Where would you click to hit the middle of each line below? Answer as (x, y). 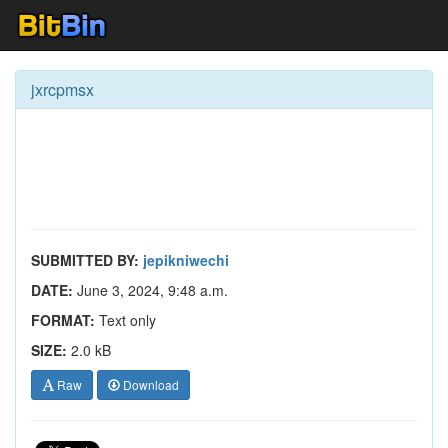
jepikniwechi (186, 260)
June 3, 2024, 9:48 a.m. (150, 290)
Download (149, 384)
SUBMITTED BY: (85, 260)
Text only (125, 320)
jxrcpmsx (62, 89)
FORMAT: (63, 320)
